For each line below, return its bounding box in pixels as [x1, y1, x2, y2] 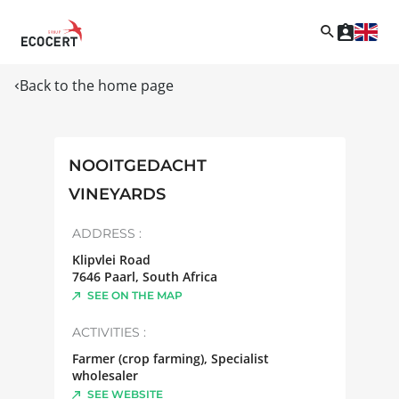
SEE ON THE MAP [86, 288, 183, 302]
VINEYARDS [68, 183, 166, 204]
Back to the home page [20, 75, 174, 95]
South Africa [142, 267, 217, 285]
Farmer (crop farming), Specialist [71, 349, 269, 367]
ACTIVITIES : [71, 323, 146, 340]
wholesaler [71, 366, 138, 384]
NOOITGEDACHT [68, 155, 207, 175]
